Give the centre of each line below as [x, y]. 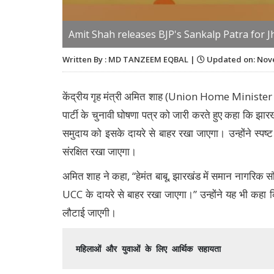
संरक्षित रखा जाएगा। [99, 152]
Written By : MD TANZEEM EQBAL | [130, 60]
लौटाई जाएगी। [89, 213]
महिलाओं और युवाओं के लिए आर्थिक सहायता [149, 249]
